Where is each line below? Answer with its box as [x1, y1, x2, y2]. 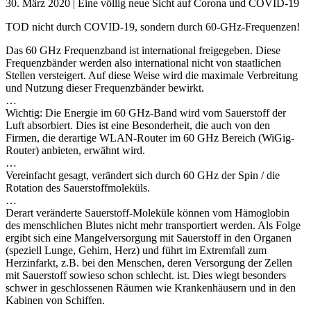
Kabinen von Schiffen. [6, 294, 105, 306]
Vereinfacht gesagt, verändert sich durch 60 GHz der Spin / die [6, 169, 280, 181]
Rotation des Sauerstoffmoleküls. [6, 181, 150, 194]
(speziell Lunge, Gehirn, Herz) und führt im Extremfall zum [6, 244, 267, 256]
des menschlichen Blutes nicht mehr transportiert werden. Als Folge [6, 219, 301, 231]
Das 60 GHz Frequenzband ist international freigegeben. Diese [6, 44, 280, 56]
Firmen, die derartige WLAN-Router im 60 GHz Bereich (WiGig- [6, 131, 294, 144]
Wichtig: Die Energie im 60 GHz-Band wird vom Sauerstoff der [6, 106, 286, 119]
